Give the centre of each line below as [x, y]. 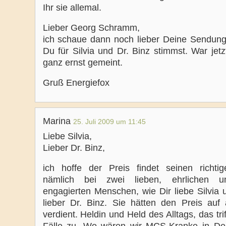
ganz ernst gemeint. [82, 63]
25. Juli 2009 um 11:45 [109, 122]
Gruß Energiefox [76, 83]
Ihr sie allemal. [72, 8]
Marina [58, 121]
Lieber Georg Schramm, [91, 28]
